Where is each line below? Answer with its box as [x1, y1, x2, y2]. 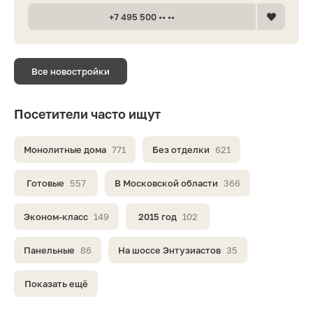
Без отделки [152, 144, 210, 156]
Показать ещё [24, 278, 88, 290]
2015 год [138, 211, 177, 223]
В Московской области [115, 177, 218, 189]
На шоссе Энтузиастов [118, 245, 221, 256]
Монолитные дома [24, 144, 106, 156]
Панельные [24, 245, 75, 256]
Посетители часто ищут [14, 106, 161, 122]
